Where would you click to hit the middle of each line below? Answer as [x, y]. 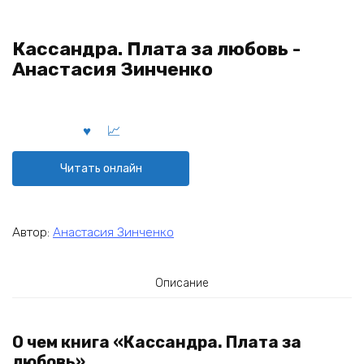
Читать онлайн [101, 168]
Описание [182, 283]
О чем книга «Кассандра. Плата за [157, 342]
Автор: [32, 232]
